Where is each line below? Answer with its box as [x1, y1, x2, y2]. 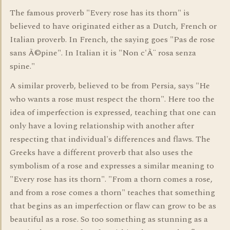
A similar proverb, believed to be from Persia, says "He [10, 80, 210, 92]
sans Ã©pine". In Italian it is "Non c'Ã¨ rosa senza [10, 47, 196, 59]
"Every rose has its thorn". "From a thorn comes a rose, [10, 173, 213, 185]
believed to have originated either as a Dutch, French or [10, 20, 217, 32]
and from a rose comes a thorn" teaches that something [10, 186, 215, 199]
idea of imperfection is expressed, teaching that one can [10, 106, 216, 119]
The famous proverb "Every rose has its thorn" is [10, 7, 189, 19]
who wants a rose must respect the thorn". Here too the [10, 93, 215, 105]
